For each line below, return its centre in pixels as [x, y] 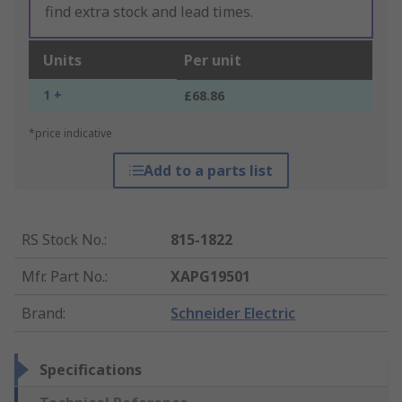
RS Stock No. [63, 240]
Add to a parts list [208, 171]
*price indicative [70, 134]
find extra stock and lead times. [149, 12]
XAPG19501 [211, 277]
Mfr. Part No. [63, 277]
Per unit [213, 61]
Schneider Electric [233, 314]
